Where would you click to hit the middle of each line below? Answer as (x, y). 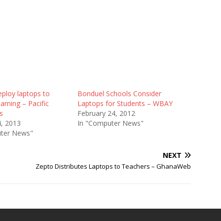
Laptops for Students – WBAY (125, 103)
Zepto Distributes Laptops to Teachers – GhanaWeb (113, 166)
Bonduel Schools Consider (119, 93)
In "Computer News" (110, 123)
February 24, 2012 (106, 113)
